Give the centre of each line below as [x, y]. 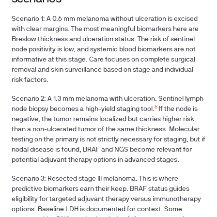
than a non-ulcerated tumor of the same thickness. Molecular [106, 130]
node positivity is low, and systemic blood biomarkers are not [104, 50]
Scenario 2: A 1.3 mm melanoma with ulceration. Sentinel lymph [108, 99]
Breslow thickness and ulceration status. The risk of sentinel [103, 39]
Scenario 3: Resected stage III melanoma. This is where [95, 179]
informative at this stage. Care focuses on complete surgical [103, 60]
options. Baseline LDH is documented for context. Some [97, 209]
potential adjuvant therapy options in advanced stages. [95, 160]
